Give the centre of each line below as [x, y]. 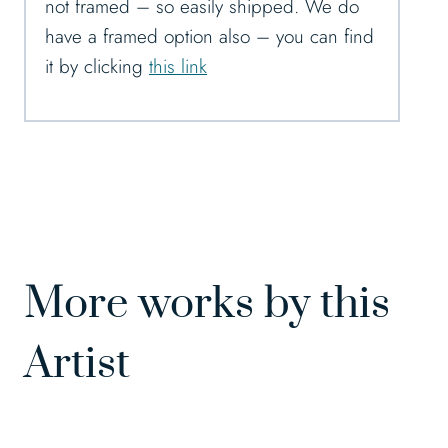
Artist [77, 364]
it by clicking [97, 67]
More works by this [207, 304]
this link [178, 67]
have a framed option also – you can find [209, 37]
